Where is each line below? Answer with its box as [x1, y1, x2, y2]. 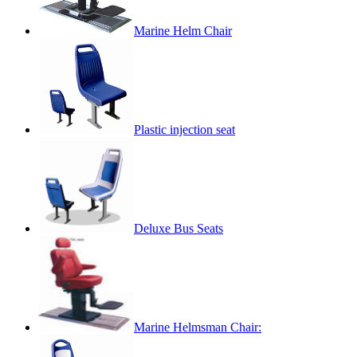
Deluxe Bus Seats [134, 222, 223, 236]
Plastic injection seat [134, 123, 235, 137]
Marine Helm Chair [134, 24, 232, 38]
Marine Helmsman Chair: [134, 320, 261, 335]
